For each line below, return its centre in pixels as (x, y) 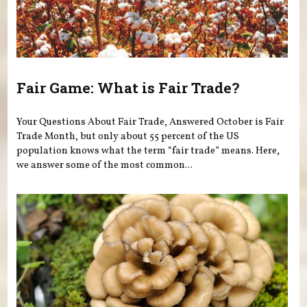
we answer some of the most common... (105, 165)
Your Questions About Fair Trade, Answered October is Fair (150, 122)
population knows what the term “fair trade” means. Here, (148, 150)
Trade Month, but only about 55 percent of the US (128, 136)
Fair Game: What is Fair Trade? (128, 87)
